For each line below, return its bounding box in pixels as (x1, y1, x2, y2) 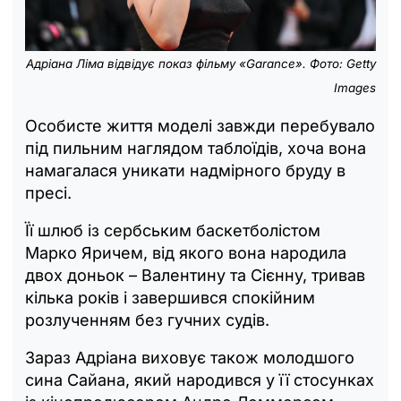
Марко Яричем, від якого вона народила (25, 243, 346, 262)
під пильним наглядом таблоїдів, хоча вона (25, 138, 366, 158)
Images (334, 80, 376, 95)
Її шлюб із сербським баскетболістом (25, 220, 320, 240)
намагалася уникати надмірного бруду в (25, 160, 346, 180)
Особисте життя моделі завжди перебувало (25, 115, 375, 135)
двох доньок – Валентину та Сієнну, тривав (25, 265, 365, 285)
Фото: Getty (310, 55, 376, 71)
